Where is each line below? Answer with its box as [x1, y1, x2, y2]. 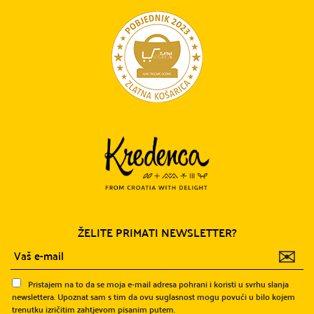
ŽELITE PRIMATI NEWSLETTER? [77, 221, 237, 243]
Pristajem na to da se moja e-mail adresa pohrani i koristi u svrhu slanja [28, 275, 289, 292]
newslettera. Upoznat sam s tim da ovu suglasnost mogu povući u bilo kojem [12, 288, 295, 304]
